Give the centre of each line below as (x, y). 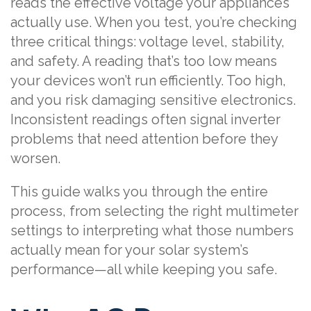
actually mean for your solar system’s (129, 250)
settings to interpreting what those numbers (152, 230)
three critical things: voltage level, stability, (148, 41)
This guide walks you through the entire (139, 191)
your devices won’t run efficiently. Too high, (148, 80)
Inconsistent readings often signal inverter (145, 119)
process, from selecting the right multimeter (154, 211)
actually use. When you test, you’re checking (154, 22)
